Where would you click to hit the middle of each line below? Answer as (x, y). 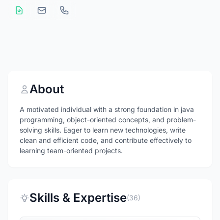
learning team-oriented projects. (71, 151)
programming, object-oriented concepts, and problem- (108, 120)
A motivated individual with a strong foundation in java (107, 109)
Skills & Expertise (78, 198)
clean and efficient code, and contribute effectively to (106, 140)
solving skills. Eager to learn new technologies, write (103, 130)
